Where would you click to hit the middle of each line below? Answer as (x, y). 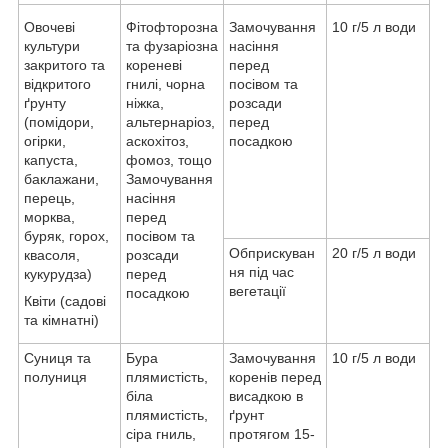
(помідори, (59, 122)
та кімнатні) (61, 320)
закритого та (64, 65)
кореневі (154, 65)
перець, (49, 198)
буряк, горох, (66, 236)
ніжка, (145, 103)
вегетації (257, 291)
